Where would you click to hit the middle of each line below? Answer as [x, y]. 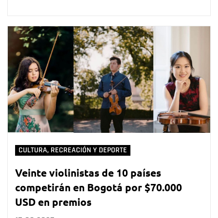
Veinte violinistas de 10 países [88, 172]
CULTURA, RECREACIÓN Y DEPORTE [73, 150]
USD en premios [53, 201]
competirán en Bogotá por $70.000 [99, 187]
